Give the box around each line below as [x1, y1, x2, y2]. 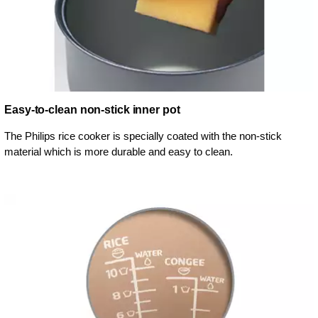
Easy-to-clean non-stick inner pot [4, 104, 180, 116]
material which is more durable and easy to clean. [4, 146, 233, 158]
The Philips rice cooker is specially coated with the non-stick [4, 130, 282, 143]
